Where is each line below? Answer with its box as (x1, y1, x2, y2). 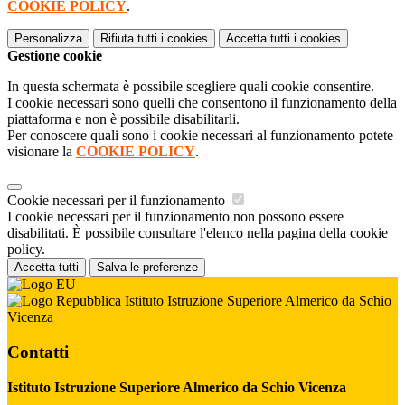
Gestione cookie (7, 48, 102, 64)
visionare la (7, 144, 76, 160)
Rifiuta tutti (100, 32, 157, 46)
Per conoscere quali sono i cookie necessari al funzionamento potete (7, 127, 393, 144)
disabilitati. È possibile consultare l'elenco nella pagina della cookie (7, 225, 388, 241)
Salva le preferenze (97, 260, 198, 275)
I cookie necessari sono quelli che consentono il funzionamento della (7, 95, 397, 111)
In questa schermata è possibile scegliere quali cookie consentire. (7, 79, 374, 95)
